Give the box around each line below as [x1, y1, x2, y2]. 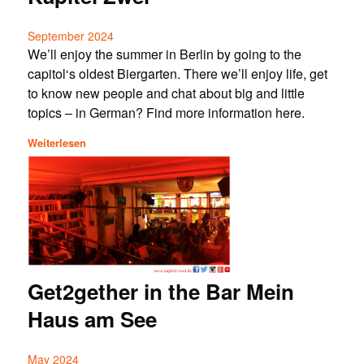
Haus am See [27, 303, 157, 334]
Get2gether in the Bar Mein [27, 275, 294, 306]
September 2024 [27, 28, 114, 45]
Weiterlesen [27, 134, 86, 150]
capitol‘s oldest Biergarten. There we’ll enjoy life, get [27, 64, 327, 84]
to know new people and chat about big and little [27, 84, 305, 103]
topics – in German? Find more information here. [27, 103, 305, 123]
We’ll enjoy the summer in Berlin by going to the [27, 45, 301, 64]
